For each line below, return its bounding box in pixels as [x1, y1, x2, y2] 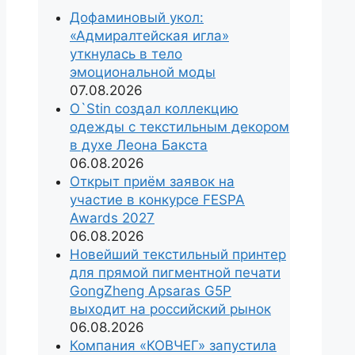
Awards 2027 [70, 210, 155, 227]
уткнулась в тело [70, 46, 182, 63]
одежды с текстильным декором [70, 119, 289, 136]
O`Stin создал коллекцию [70, 101, 239, 117]
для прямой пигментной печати [70, 265, 281, 281]
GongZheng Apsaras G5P [70, 283, 231, 300]
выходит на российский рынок [70, 301, 271, 318]
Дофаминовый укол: [70, 10, 204, 26]
